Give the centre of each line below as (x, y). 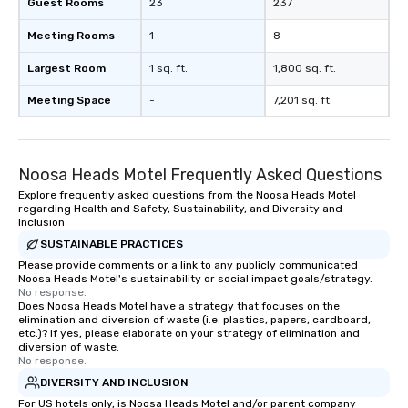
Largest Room (66, 69)
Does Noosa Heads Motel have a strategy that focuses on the (179, 306)
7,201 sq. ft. (303, 101)
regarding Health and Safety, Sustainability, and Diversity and (180, 209)
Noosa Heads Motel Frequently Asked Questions (200, 175)
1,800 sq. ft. (305, 69)
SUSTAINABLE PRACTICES (112, 244)
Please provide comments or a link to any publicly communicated (188, 265)
